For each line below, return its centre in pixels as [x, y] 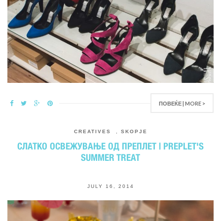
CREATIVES [92, 131]
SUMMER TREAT [110, 157]
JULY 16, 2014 [110, 186]
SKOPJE [134, 131]
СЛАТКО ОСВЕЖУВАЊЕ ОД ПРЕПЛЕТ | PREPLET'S [110, 146]
